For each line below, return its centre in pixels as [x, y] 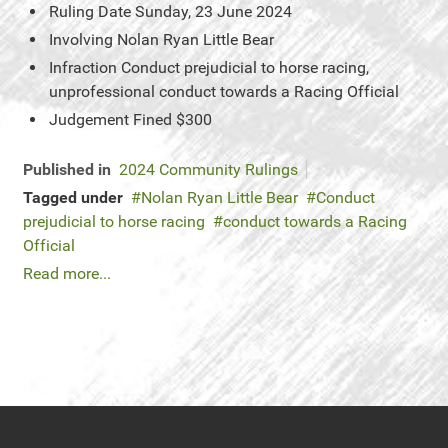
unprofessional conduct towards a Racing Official [224, 91]
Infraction [83, 67]
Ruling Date [90, 11]
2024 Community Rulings [208, 169]
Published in [67, 169]
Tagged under [73, 197]
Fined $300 [172, 119]
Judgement [89, 119]
